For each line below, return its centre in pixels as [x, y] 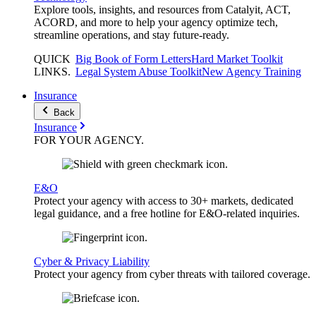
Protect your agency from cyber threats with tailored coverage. [172, 274]
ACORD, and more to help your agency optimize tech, [156, 23]
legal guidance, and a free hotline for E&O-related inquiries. [167, 214]
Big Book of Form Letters [133, 59]
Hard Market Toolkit [237, 59]
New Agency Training [251, 72]
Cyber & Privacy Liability [92, 262]
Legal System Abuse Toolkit [138, 72]
